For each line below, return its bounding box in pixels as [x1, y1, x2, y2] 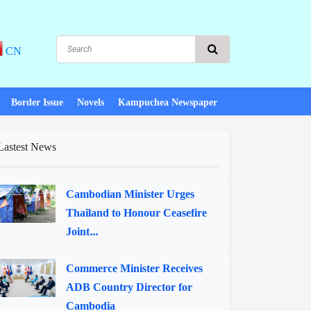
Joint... [66, 221, 99, 242]
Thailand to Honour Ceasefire [66, 203, 208, 223]
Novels [77, 94, 104, 111]
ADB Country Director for [66, 277, 193, 297]
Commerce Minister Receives [66, 258, 203, 278]
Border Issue [11, 94, 63, 111]
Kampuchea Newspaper [118, 94, 217, 111]
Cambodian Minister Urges [66, 184, 195, 204]
